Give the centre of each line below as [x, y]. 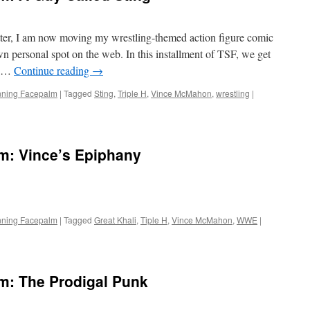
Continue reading [53, 70]
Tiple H [154, 220]
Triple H [132, 93]
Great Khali [115, 220]
